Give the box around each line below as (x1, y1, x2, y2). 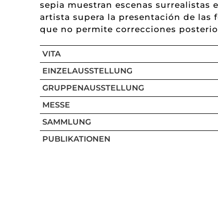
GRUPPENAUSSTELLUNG (42, 83, 144, 93)
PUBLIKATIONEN (42, 134, 110, 144)
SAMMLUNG (42, 117, 91, 127)
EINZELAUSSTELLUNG (42, 66, 132, 76)
